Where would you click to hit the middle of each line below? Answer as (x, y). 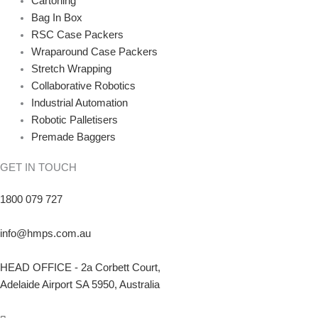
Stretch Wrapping (71, 69)
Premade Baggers (73, 137)
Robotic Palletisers (74, 120)
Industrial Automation (79, 103)
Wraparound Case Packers (94, 52)
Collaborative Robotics (83, 86)
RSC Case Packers (77, 35)
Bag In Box (56, 18)
